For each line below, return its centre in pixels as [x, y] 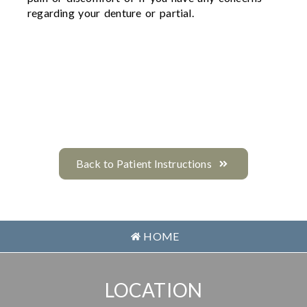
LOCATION [153, 290]
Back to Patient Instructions [144, 164]
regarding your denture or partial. [111, 13]
